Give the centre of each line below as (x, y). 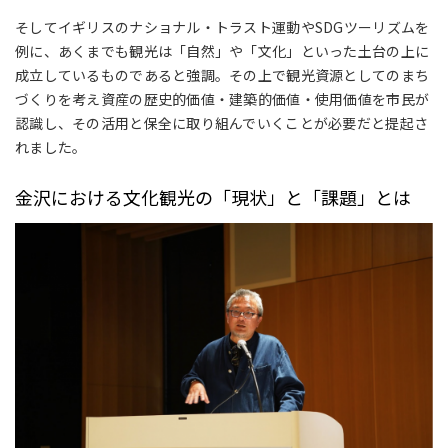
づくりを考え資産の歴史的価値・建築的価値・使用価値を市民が (222, 99)
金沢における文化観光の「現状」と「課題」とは (213, 197)
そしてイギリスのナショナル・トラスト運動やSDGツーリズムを (222, 27)
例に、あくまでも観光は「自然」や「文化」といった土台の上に (222, 51)
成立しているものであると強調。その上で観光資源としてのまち (222, 75)
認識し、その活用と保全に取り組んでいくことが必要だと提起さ (222, 123)
